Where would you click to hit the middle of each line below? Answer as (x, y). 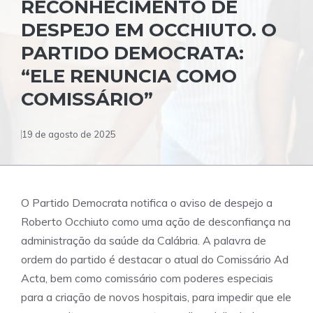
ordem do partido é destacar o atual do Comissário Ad (155, 259)
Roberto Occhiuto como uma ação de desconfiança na (156, 221)
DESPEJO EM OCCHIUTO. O (149, 30)
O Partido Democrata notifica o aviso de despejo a (147, 203)
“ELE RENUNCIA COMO (129, 76)
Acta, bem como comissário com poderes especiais (147, 278)
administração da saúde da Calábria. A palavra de (144, 240)
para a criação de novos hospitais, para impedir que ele (156, 297)
